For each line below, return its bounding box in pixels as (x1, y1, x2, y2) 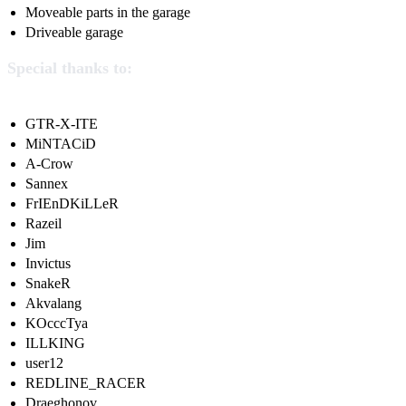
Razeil (25, 216, 62, 232)
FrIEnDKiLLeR (25, 196, 119, 212)
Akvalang (25, 295, 82, 312)
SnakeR (25, 275, 71, 292)
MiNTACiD (25, 136, 96, 152)
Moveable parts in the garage (25, 5, 190, 21)
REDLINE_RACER (25, 375, 146, 391)
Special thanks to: (7, 59, 132, 78)
